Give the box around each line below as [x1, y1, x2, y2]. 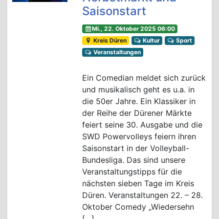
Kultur [141, 37, 160, 44]
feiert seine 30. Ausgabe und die [82, 120, 202, 130]
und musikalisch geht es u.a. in [82, 85, 195, 95]
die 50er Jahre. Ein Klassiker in [82, 96, 196, 107]
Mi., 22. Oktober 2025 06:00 [91, 25, 175, 33]
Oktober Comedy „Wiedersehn [82, 202, 194, 212]
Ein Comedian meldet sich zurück [82, 73, 206, 83]
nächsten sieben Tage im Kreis [82, 178, 194, 189]
